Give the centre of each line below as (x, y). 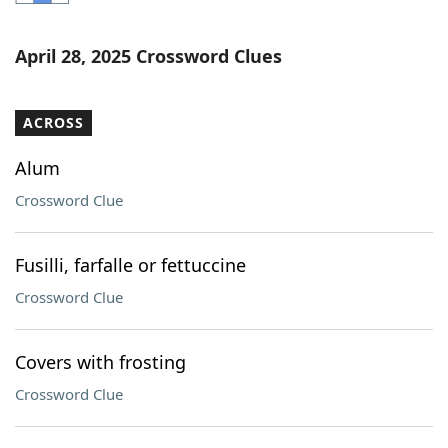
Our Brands (99, 134)
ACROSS (53, 122)
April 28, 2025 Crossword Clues (148, 56)
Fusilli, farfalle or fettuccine (130, 265)
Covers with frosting (100, 362)
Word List (93, 24)
